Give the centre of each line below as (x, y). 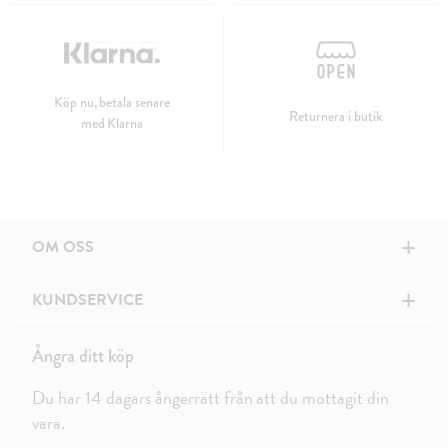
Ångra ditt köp (83, 356)
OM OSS (63, 247)
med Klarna (112, 122)
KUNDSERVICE (87, 300)
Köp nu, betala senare (112, 101)
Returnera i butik (336, 115)
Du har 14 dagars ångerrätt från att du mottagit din (211, 397)
